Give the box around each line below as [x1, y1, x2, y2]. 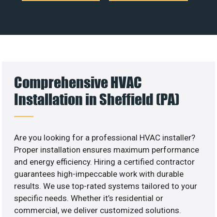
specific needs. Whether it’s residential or [14, 193, 164, 203]
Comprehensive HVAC [14, 73, 142, 91]
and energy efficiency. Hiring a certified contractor [14, 156, 195, 167]
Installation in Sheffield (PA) [14, 90, 180, 108]
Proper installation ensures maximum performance [14, 144, 200, 155]
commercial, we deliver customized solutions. [14, 205, 182, 215]
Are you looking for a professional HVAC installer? [14, 132, 196, 142]
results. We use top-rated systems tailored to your [14, 181, 198, 191]
